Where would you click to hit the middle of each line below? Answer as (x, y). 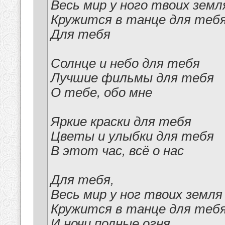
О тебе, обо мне (101, 93)
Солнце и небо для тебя (125, 64)
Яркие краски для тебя (121, 122)
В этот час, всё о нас (117, 151)
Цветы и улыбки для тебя (132, 136)
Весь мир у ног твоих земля (137, 195)
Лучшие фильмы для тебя (132, 78)
